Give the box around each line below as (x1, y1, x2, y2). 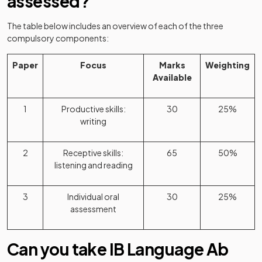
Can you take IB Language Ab (7, 239, 229, 259)
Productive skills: (61, 104, 126, 114)
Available (152, 72, 192, 82)
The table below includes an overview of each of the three (7, 20, 223, 31)
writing (80, 116, 106, 126)
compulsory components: (7, 33, 109, 43)
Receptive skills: (63, 147, 123, 158)
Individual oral (67, 191, 119, 202)
